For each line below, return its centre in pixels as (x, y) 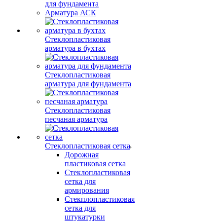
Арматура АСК (71, 13)
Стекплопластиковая (100, 199)
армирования (87, 190)
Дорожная (82, 155)
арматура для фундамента (88, 84)
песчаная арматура (76, 119)
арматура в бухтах (75, 48)
